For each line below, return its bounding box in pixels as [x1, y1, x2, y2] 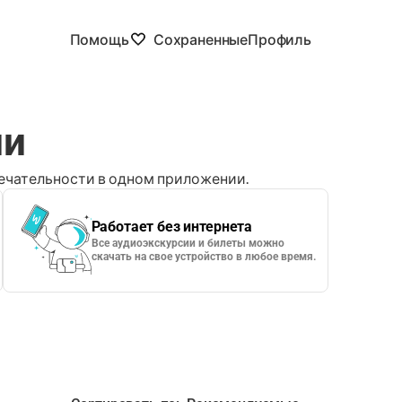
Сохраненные [153, 31, 249, 48]
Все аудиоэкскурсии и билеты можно [91, 237, 284, 249]
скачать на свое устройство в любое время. [91, 250, 316, 263]
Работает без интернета [91, 218, 253, 235]
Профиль [248, 31, 311, 48]
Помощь [69, 31, 129, 48]
